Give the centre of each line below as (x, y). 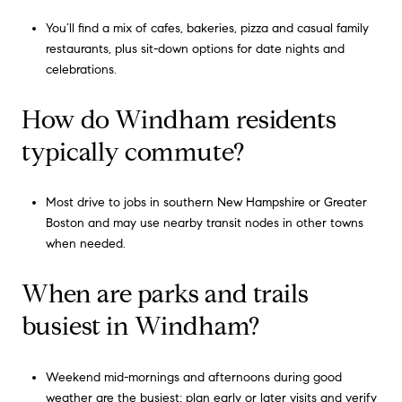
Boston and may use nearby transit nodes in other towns (204, 223)
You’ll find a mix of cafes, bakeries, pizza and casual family (207, 28)
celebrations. (81, 70)
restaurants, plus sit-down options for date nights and (195, 49)
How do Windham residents (179, 119)
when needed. (85, 244)
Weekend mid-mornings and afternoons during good (193, 377)
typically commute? (133, 152)
